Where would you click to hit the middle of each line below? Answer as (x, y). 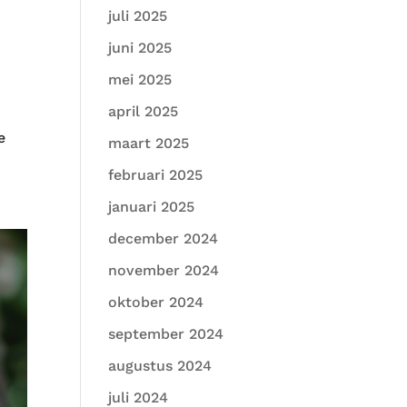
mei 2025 (140, 79)
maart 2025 (149, 143)
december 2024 (164, 238)
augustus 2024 (160, 366)
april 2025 (144, 111)
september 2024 (166, 334)
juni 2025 (140, 48)
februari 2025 (156, 175)
